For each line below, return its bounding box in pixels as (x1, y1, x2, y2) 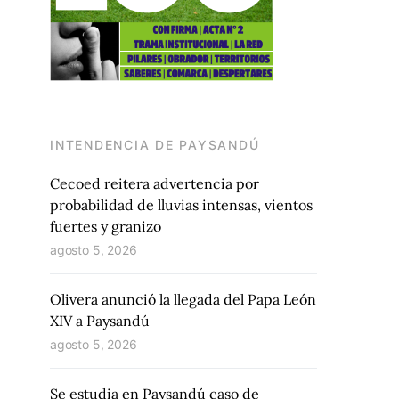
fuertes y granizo (50, 217, 161, 235)
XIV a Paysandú (50, 312, 150, 330)
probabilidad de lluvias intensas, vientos (50, 196, 313, 214)
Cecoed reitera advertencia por (50, 175, 259, 192)
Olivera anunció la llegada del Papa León (50, 290, 316, 308)
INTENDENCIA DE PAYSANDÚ (50, 137, 260, 152)
